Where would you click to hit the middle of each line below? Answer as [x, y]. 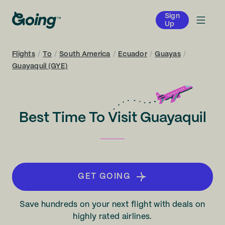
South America [85, 54]
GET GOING [104, 177]
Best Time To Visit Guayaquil [113, 118]
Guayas [168, 54]
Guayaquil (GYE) [40, 66]
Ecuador [133, 54]
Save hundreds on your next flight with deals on [113, 205]
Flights [24, 54]
